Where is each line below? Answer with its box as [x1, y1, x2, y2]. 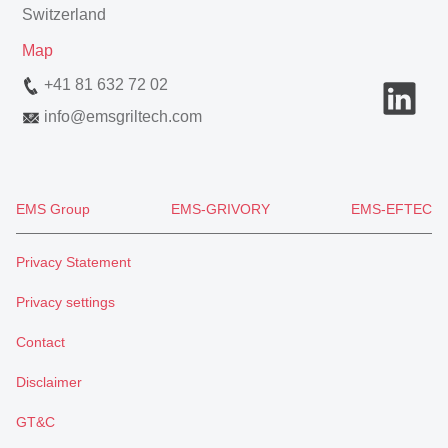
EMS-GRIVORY [171, 201, 270, 217]
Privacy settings [16, 294, 115, 310]
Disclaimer [16, 374, 82, 390]
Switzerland [22, 6, 106, 23]
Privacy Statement [16, 254, 131, 270]
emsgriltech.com [86, 108, 202, 125]
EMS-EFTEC [351, 201, 432, 217]
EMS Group [16, 201, 90, 217]
